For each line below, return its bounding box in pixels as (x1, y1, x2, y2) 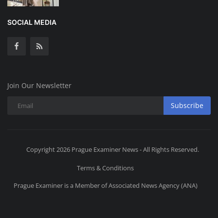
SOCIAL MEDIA (7, 18, 56, 26)
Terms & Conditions (77, 163, 134, 172)
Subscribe (171, 101, 203, 110)
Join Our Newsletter (7, 80, 72, 90)
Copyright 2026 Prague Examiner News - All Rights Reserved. (26, 145, 199, 154)
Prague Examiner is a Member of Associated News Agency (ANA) (13, 181, 198, 190)
